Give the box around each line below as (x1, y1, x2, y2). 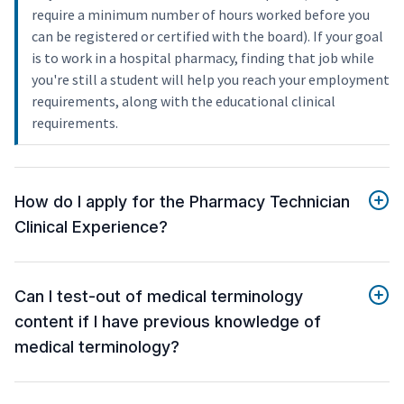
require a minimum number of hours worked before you (32, 5, 370, 24)
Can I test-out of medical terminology (14, 287, 303, 307)
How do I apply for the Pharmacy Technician (14, 192, 350, 212)
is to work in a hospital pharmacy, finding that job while (32, 49, 374, 68)
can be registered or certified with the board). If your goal (32, 27, 383, 46)
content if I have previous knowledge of (14, 312, 321, 332)
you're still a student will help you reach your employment (32, 70, 390, 89)
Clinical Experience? (14, 217, 168, 237)
